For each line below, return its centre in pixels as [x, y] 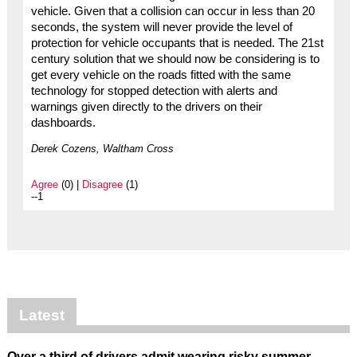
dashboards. [63, 123]
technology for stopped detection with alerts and [154, 91]
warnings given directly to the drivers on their [146, 107]
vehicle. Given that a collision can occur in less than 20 [173, 12]
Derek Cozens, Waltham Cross [102, 149]
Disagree [102, 185]
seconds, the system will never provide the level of [161, 27]
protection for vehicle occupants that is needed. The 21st [177, 43]
